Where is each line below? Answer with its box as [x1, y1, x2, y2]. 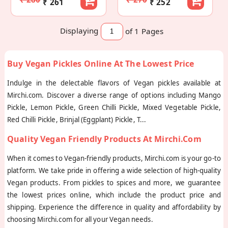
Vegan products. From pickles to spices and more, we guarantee [7, 178, 221, 187]
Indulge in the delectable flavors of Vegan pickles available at [7, 78, 221, 88]
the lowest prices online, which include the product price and [7, 190, 221, 199]
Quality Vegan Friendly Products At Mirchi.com [7, 133, 202, 145]
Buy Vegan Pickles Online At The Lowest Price [7, 58, 194, 69]
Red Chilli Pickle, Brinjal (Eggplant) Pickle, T [7, 115, 140, 124]
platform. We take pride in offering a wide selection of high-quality [7, 165, 221, 175]
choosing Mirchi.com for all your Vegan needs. [7, 214, 153, 224]
